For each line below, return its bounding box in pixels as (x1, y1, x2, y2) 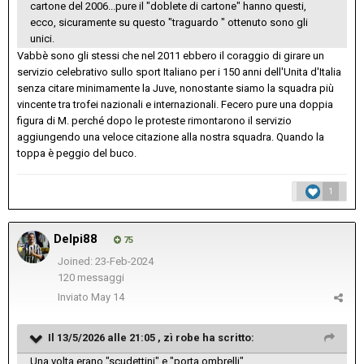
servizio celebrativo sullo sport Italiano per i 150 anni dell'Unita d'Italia (17, 66, 341, 79)
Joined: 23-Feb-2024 (57, 255, 154, 268)
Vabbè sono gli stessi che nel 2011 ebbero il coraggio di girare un (17, 50, 324, 63)
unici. (30, 32, 57, 45)
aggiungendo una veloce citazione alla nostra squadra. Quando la (17, 131, 324, 144)
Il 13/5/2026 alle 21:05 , (48, 331, 163, 344)
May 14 (91, 291, 124, 304)
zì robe (163, 331, 200, 344)
